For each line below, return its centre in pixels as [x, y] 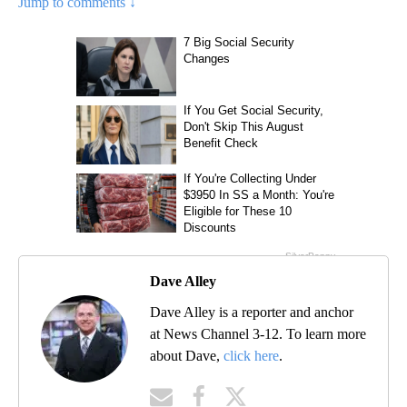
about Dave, [187, 355]
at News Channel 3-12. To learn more [258, 333]
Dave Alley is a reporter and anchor [252, 312]
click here [251, 355]
